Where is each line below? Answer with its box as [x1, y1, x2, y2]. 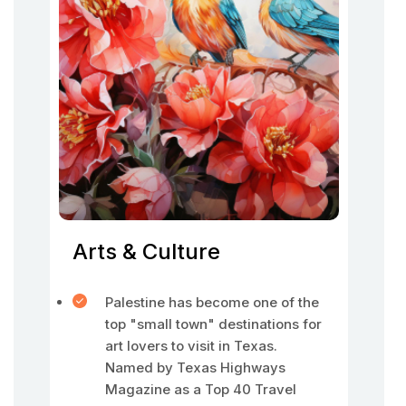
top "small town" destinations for [105, 315, 322, 333]
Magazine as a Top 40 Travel [105, 381, 296, 398]
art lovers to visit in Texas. [105, 337, 277, 354]
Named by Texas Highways [105, 359, 285, 376]
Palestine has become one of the [105, 294, 319, 311]
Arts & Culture [72, 238, 220, 265]
